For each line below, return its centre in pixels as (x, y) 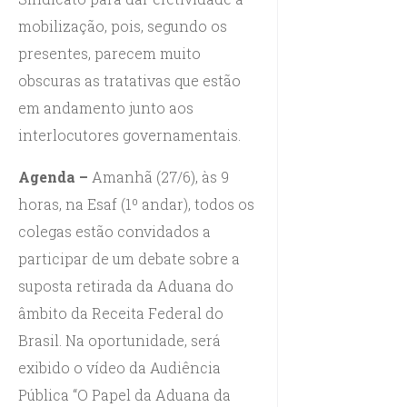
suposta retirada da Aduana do (126, 285)
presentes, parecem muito (109, 53)
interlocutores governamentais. (129, 134)
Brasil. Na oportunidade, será (119, 340)
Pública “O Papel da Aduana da (124, 394)
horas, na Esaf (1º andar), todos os (136, 203)
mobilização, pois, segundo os (123, 25)
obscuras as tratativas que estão (129, 80)
